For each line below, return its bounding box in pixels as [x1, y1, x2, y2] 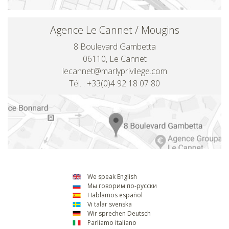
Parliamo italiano [85, 218, 136, 227]
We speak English [85, 172, 137, 181]
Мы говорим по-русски [85, 181, 157, 190]
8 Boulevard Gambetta [73, 41, 156, 53]
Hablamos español [85, 190, 143, 199]
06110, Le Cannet [82, 53, 147, 65]
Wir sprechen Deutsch [85, 209, 151, 218]
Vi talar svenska [85, 199, 132, 209]
